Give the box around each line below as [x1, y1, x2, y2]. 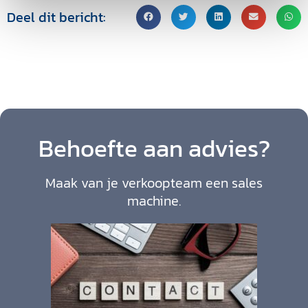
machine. [127, 190, 181, 211]
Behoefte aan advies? [38, 129, 270, 166]
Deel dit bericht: [7, 6, 106, 27]
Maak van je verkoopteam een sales [45, 172, 263, 193]
